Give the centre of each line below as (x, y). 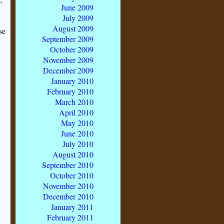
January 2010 (72, 80)
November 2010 (68, 185)
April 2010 (76, 112)
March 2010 (74, 101)
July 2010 (78, 143)
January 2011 (72, 206)
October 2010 (72, 175)
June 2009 (77, 7)
